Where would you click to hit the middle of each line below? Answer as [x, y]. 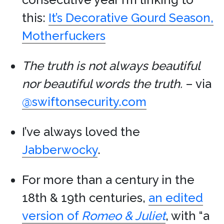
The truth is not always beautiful [111, 66]
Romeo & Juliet [123, 216]
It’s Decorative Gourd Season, [131, 18]
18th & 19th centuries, [85, 198]
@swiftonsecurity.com [84, 102]
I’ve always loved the [81, 132]
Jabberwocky [60, 150]
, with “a [187, 216]
